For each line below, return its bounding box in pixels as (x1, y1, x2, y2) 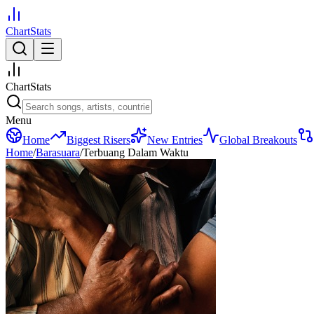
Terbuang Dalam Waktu (83, 146, 189, 158)
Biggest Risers (67, 134, 130, 146)
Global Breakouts (219, 134, 297, 146)
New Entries (147, 134, 203, 146)
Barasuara (36, 146, 80, 158)
